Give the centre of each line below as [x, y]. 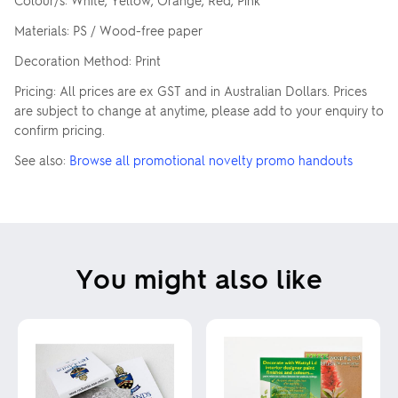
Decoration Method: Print [88, 60]
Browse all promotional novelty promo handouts [211, 160]
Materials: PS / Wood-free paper [108, 30]
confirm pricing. [60, 130]
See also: [42, 160]
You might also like [199, 278]
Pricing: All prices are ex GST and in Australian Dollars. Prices [191, 91]
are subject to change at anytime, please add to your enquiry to [199, 110]
